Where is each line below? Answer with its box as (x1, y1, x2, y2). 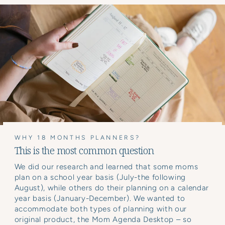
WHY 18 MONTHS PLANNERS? (14, 133, 141, 141)
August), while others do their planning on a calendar (14, 183, 209, 192)
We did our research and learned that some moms (14, 162, 198, 171)
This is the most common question (14, 143, 154, 157)
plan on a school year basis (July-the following (14, 172, 186, 182)
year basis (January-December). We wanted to (14, 193, 186, 203)
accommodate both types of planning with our (14, 204, 187, 213)
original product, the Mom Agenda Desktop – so (14, 214, 192, 224)
